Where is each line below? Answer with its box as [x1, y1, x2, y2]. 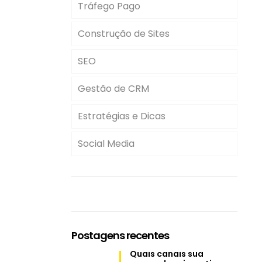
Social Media [78, 137, 135, 150]
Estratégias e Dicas [78, 109, 166, 123]
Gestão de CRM [78, 82, 149, 95]
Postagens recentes [71, 228, 169, 243]
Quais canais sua [130, 248, 204, 260]
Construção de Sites [78, 27, 170, 40]
